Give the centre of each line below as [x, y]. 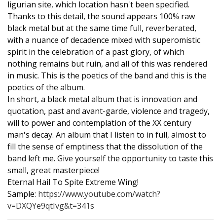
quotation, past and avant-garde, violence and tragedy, [109, 111]
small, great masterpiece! [54, 170]
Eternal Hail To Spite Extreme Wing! [73, 182]
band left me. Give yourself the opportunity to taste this [110, 158]
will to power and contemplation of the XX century [99, 123]
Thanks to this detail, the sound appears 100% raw [101, 16]
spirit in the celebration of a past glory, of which [96, 52]
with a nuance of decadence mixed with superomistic [104, 40]
